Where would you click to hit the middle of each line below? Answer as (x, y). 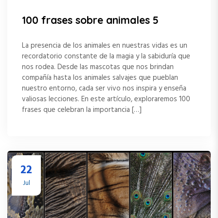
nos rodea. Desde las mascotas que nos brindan (98, 67)
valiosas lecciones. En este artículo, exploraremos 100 (106, 99)
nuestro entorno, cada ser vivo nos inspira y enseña (104, 88)
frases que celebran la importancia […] (82, 110)
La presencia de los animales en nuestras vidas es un (105, 45)
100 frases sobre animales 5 (90, 20)
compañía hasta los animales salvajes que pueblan (100, 78)
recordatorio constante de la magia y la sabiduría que (106, 56)
